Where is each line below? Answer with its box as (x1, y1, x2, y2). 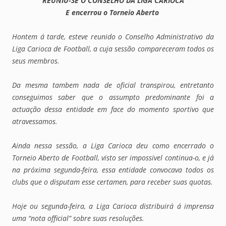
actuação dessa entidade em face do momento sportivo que (12, 104, 214, 114)
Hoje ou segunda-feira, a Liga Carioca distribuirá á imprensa (12, 201, 214, 211)
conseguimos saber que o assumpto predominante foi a (12, 92, 214, 102)
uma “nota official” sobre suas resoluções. (12, 213, 144, 223)
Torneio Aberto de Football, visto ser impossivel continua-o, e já (12, 152, 214, 162)
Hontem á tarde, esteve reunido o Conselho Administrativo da (12, 31, 214, 41)
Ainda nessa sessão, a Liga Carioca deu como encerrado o (12, 140, 214, 150)
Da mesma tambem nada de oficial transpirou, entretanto (12, 80, 214, 90)
